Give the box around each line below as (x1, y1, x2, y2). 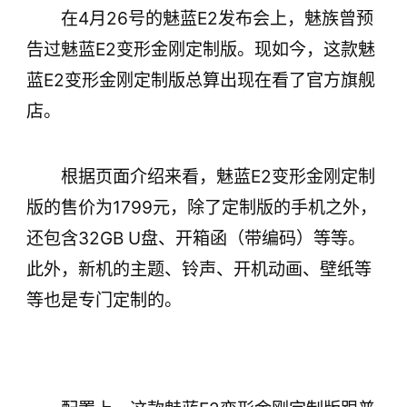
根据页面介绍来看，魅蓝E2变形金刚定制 (60, 165, 375, 188)
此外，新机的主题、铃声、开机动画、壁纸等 (25, 258, 372, 281)
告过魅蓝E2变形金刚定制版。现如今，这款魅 (25, 38, 375, 61)
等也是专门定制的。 (25, 289, 182, 312)
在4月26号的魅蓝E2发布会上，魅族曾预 (60, 7, 373, 30)
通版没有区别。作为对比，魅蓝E (36, 29, 263, 48)
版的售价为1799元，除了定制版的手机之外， (25, 196, 377, 219)
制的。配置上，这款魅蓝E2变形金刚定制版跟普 (36, 8, 364, 27)
